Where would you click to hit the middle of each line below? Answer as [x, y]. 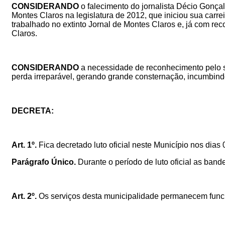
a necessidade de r [115, 67]
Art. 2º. [24, 196]
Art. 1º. [24, 145]
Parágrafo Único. [45, 162]
